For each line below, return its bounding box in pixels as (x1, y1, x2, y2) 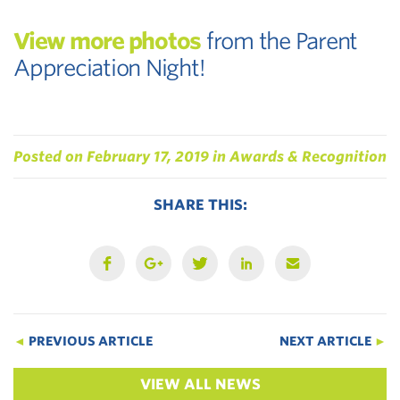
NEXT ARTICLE (279, 333, 374, 348)
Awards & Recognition (229, 147, 387, 165)
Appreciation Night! (13, 54, 205, 81)
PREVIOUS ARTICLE (26, 333, 153, 348)
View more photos (13, 27, 201, 54)
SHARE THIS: (153, 196, 247, 213)
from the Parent (201, 27, 357, 54)
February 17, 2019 (87, 147, 209, 165)
